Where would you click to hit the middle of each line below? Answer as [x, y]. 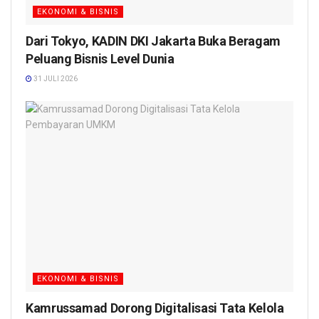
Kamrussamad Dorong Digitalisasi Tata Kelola [155, 308]
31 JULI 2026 [55, 78]
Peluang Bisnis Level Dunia [100, 58]
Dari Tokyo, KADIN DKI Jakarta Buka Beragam [153, 41]
